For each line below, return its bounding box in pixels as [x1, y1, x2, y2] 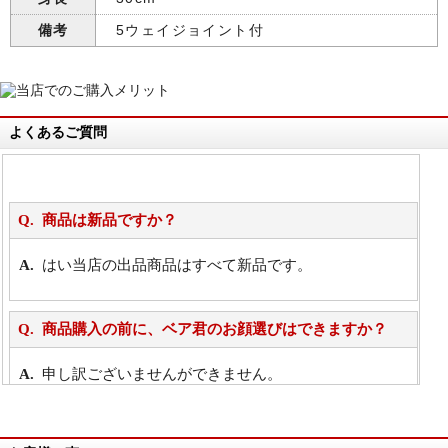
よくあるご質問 [9, 124, 107, 140]
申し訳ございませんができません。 [41, 366, 282, 382]
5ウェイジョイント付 [116, 22, 264, 38]
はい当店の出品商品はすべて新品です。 [41, 257, 312, 273]
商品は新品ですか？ [41, 212, 177, 228]
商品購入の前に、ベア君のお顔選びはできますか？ [41, 321, 387, 337]
